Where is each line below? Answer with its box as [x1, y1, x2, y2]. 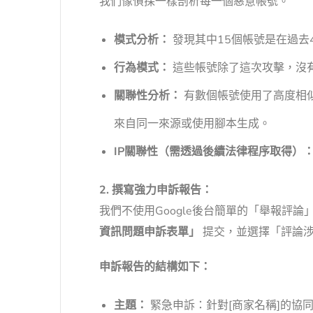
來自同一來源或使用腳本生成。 [113, 116, 270, 132]
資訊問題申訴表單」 [99, 224, 200, 240]
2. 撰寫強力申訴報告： [99, 182, 212, 198]
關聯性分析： [113, 88, 181, 104]
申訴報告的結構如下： [99, 259, 211, 275]
